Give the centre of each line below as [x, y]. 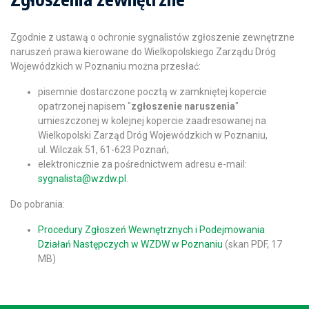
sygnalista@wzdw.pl [82, 179]
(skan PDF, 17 [252, 244]
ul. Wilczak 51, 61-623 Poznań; [103, 150]
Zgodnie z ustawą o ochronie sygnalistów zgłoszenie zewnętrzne [152, 37]
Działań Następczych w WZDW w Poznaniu [130, 244]
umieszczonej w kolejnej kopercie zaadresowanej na [152, 121]
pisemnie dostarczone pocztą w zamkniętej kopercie [152, 92]
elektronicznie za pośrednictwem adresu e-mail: [142, 164]
